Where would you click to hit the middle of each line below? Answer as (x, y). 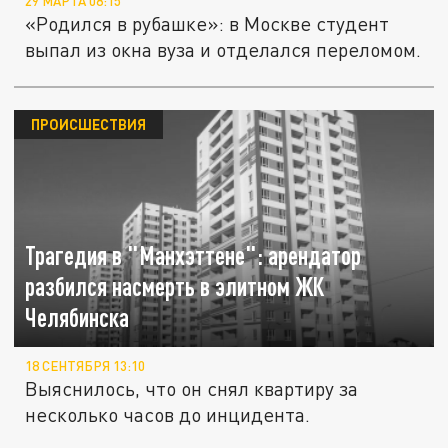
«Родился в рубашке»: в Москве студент (207, 24)
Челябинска (77, 318)
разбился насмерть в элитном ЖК (175, 287)
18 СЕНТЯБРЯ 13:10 (85, 366)
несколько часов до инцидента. (168, 415)
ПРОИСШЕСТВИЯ (88, 124)
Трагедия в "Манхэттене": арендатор (193, 256)
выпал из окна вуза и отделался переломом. (223, 50)
